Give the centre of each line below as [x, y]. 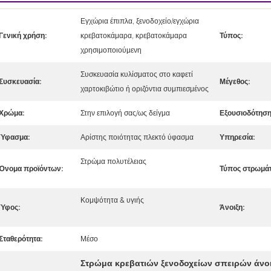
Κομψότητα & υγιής [112, 200]
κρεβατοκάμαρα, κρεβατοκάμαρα [134, 35]
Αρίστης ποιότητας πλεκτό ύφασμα [137, 137]
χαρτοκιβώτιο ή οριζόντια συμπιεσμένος [145, 89]
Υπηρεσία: [237, 137]
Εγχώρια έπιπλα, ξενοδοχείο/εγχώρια [140, 21]
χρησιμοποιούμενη [111, 50]
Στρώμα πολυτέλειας [113, 161]
